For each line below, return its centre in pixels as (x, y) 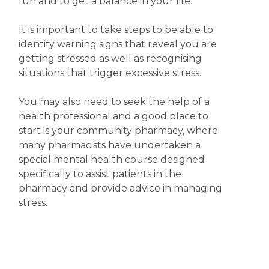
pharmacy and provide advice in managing (120, 188)
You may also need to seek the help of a (114, 102)
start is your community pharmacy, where (118, 131)
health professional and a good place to (113, 116)
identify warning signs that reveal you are (117, 44)
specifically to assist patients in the (100, 174)
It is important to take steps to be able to (116, 30)
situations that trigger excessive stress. (110, 73)
